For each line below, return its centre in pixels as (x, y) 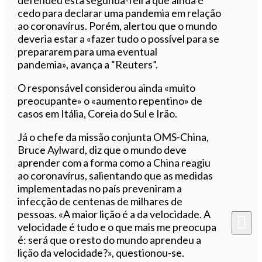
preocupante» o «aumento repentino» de (110, 101)
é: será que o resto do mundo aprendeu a (110, 240)
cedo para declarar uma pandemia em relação (120, 13)
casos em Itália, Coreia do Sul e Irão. (98, 114)
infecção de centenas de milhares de (100, 201)
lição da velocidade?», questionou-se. (101, 253)
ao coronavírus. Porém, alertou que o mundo (118, 26)
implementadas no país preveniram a (100, 189)
